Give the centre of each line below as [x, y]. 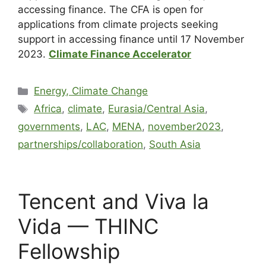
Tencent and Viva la [113, 202]
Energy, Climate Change [91, 91]
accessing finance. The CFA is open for [110, 10]
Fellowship [69, 251]
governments [49, 127]
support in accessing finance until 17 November [131, 39]
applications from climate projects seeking [118, 25]
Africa [48, 109]
